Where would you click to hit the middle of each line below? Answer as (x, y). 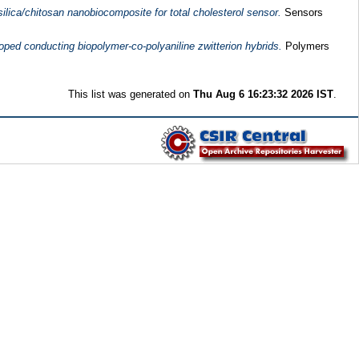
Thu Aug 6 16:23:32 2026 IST (264, 95)
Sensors (302, 12)
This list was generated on (131, 95)
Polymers (305, 46)
